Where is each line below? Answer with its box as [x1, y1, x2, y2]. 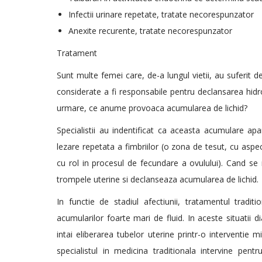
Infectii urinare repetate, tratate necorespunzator [68, 9, 254, 20]
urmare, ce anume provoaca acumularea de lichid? [57, 102, 247, 113]
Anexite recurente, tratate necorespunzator [68, 25, 232, 36]
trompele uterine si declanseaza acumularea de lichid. [57, 174, 258, 185]
